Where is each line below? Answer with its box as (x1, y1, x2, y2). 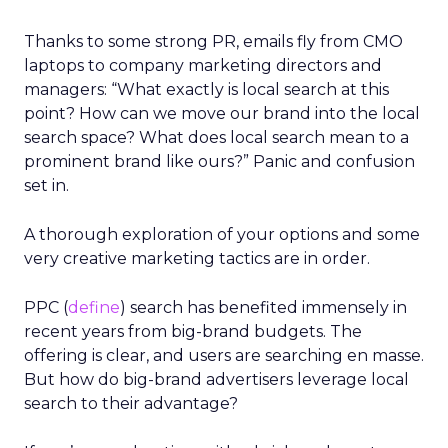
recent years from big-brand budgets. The (24, 322, 362, 341)
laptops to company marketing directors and (24, 56, 382, 75)
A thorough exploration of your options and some (24, 225, 420, 244)
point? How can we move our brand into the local (24, 104, 420, 123)
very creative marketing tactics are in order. (24, 249, 370, 268)
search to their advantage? (24, 394, 238, 413)
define (68, 298, 120, 317)
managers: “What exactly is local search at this (24, 80, 389, 99)
